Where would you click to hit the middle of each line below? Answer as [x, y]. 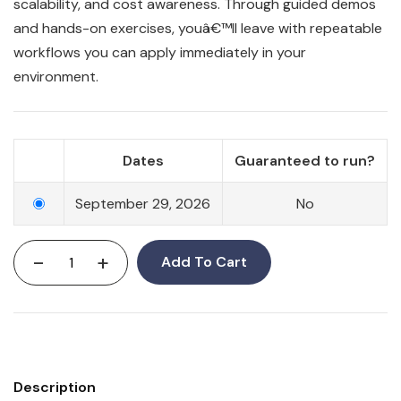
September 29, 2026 [143, 204]
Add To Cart [205, 262]
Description [55, 388]
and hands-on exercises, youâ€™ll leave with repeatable [198, 29]
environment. [56, 77]
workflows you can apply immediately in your [160, 53]
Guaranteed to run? [305, 161]
